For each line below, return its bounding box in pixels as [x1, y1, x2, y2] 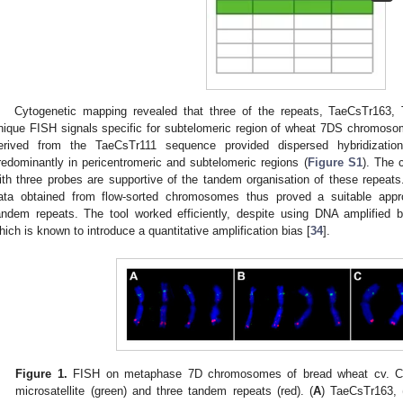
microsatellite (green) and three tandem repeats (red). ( [15, 383, 313, 398]
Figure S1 [307, 155, 363, 169]
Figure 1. [15, 366, 67, 381]
